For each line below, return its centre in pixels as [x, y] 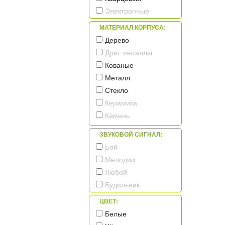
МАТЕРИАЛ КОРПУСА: [133, 28]
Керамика [121, 103]
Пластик [120, 128]
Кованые [119, 66]
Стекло [117, 91]
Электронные [127, 11]
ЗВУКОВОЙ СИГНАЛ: [131, 135]
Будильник [122, 185]
